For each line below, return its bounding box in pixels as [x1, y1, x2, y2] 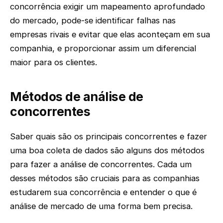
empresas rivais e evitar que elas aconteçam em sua [10, 29, 210, 40]
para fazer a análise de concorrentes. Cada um [10, 159, 192, 169]
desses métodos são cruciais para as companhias [10, 173, 200, 183]
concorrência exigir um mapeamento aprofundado [10, 1, 205, 12]
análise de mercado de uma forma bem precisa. [10, 201, 193, 211]
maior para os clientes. [10, 57, 97, 68]
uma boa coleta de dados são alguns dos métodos [10, 145, 205, 155]
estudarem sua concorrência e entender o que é [10, 187, 197, 197]
